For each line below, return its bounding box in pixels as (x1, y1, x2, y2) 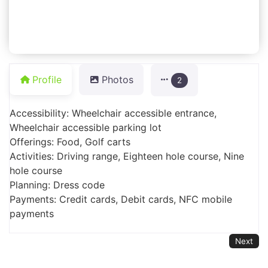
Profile (32, 73, 62, 86)
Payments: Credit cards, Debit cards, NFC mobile (10, 193, 232, 205)
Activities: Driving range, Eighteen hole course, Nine (10, 150, 244, 162)
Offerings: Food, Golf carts (10, 135, 130, 148)
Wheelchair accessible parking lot (10, 121, 162, 133)
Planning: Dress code (10, 178, 105, 191)
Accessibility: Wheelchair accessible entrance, (10, 106, 217, 119)
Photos (102, 73, 133, 86)
